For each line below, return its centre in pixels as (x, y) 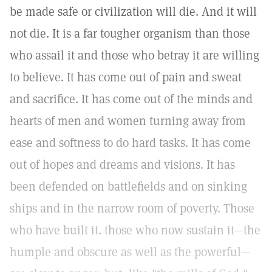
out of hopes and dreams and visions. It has (122, 165)
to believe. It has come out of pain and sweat (126, 77)
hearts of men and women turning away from (128, 121)
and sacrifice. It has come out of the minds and (131, 99)
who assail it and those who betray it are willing (134, 55)
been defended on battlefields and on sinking (128, 186)
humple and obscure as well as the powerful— (130, 252)
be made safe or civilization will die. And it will (133, 12)
